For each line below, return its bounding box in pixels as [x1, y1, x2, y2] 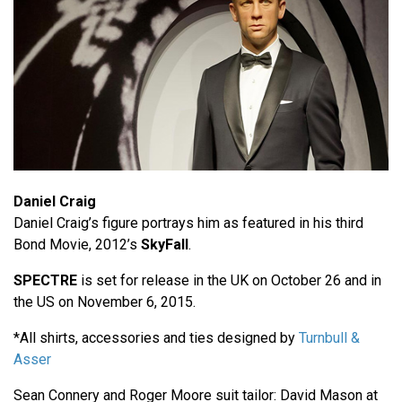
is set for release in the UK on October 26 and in [77, 271, 381, 289]
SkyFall [141, 235, 188, 253]
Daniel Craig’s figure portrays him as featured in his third [13, 214, 363, 232]
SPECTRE [13, 271, 77, 289]
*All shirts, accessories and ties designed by [13, 328, 299, 346]
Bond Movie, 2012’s [13, 235, 141, 253]
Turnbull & [299, 328, 360, 346]
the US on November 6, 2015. [13, 293, 196, 310]
